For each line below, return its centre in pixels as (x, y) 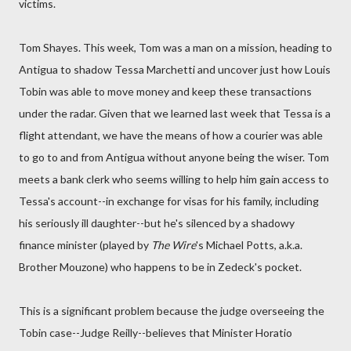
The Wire (174, 245)
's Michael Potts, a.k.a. (249, 245)
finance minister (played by (85, 245)
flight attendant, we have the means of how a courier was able (171, 135)
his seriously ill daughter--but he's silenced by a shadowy (157, 223)
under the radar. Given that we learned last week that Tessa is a (175, 113)
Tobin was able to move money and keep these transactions (165, 91)
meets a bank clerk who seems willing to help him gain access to (174, 179)
